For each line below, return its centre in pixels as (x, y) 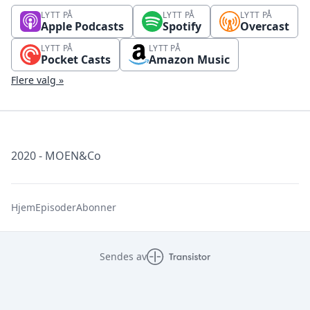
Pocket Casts (76, 60)
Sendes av (124, 256)
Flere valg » (37, 80)
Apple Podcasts (82, 26)
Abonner (96, 207)
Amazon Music (189, 60)
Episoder (56, 207)
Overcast (265, 26)
